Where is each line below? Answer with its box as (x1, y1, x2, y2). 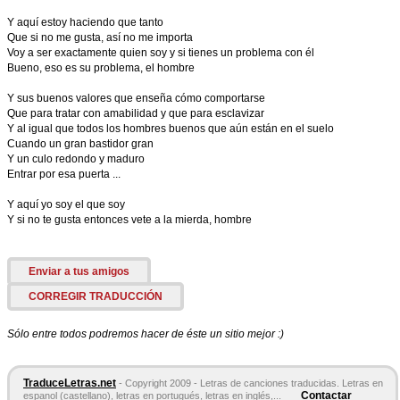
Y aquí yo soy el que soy (7, 198, 125, 211)
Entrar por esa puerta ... (7, 168, 121, 180)
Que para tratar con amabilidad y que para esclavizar (7, 107, 264, 120)
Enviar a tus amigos (29, 265, 129, 278)
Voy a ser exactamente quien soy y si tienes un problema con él (7, 46, 314, 59)
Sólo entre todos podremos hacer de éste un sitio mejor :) (7, 328, 284, 340)
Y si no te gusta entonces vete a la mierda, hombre (7, 213, 252, 226)
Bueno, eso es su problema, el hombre (7, 62, 195, 74)
